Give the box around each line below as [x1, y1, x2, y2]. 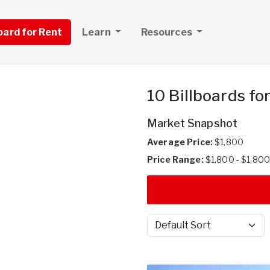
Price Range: [147, 154, 204, 165]
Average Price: [147, 137, 213, 147]
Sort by [146, 225, 175, 236]
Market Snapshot [147, 117, 238, 130]
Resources [140, 26, 194, 38]
